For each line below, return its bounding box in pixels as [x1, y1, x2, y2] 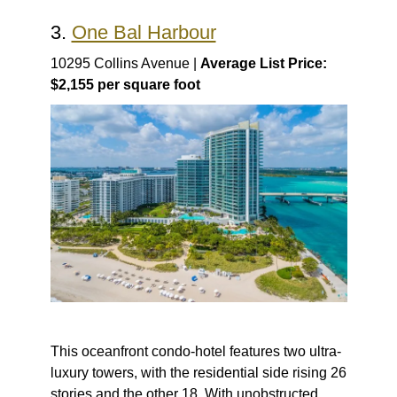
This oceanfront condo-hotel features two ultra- [50, 344, 341, 360]
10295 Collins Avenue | [50, 56, 200, 72]
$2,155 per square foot [50, 77, 200, 93]
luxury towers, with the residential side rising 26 [50, 365, 346, 381]
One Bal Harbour [71, 21, 216, 44]
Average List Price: [199, 56, 327, 72]
